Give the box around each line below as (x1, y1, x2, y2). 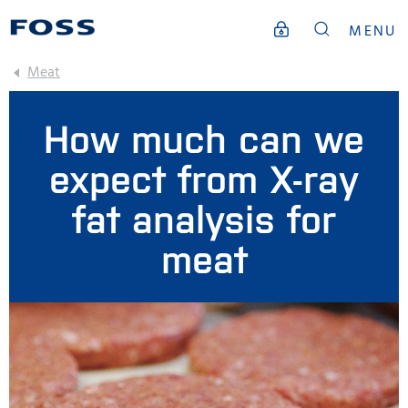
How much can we (44, 111, 364, 162)
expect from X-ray (49, 151, 359, 202)
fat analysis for (72, 191, 336, 242)
